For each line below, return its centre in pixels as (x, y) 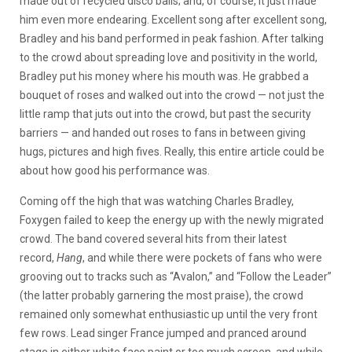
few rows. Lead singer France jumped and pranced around (163, 333)
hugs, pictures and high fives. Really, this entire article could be (172, 152)
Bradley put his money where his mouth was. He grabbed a (164, 76)
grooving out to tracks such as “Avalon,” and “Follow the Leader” (176, 277)
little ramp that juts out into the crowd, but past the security (165, 114)
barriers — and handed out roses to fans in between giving (163, 133)
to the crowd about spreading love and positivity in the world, (169, 57)
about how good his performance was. (115, 170)
